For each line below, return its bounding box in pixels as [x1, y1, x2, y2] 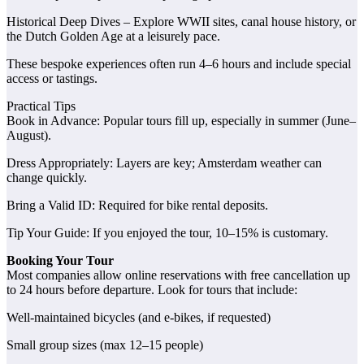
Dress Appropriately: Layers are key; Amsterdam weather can [6, 156, 322, 171]
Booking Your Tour [6, 253, 114, 268]
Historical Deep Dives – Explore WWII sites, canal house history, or [6, 15, 356, 29]
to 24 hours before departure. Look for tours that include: [6, 283, 297, 297]
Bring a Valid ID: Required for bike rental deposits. [6, 198, 268, 213]
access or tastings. [6, 71, 97, 86]
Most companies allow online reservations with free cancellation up [6, 268, 350, 283]
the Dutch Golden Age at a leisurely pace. [6, 29, 220, 44]
